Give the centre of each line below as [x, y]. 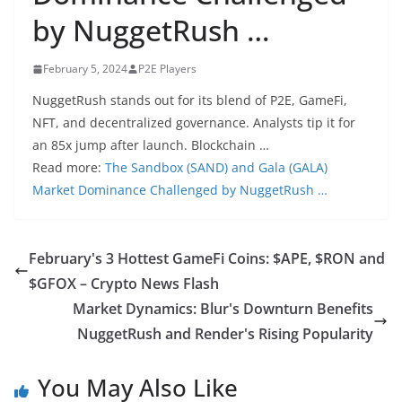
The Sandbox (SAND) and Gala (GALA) [216, 167]
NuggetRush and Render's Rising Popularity [225, 334]
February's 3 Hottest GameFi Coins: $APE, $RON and [207, 258]
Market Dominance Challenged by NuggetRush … [180, 190]
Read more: [69, 167]
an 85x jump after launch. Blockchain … [151, 145]
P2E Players [167, 69]
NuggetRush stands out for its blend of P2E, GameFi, [190, 100]
